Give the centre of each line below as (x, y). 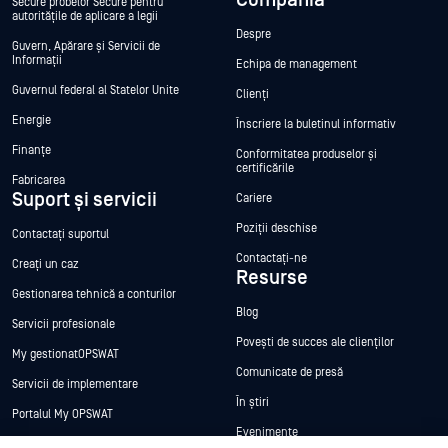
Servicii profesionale (63, 324)
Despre (253, 34)
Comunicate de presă (289, 372)
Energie (31, 120)
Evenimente (267, 432)
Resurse (272, 277)
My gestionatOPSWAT (65, 354)
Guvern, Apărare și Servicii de (86, 46)
